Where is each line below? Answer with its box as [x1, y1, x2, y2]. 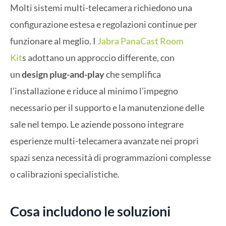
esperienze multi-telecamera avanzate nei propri [10, 135, 199, 147]
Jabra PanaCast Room [97, 35, 184, 47]
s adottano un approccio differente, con [22, 52, 175, 64]
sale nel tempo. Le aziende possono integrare [10, 119, 184, 130]
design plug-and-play [22, 69, 104, 80]
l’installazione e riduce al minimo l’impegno [10, 85, 178, 97]
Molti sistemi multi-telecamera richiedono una [10, 2, 192, 14]
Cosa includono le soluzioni [10, 202, 171, 219]
